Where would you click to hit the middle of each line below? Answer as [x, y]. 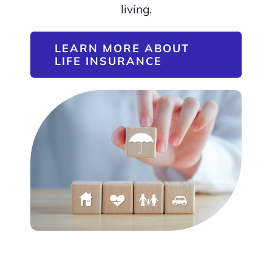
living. [136, 9]
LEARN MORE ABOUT [122, 49]
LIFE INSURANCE [108, 61]
